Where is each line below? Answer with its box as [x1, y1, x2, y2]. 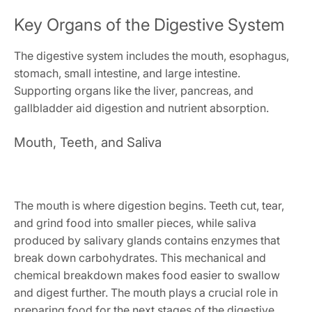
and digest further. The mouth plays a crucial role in [14, 285, 278, 299]
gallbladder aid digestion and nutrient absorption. [14, 100, 269, 115]
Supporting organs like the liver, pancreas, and [14, 83, 253, 97]
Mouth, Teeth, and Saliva [14, 134, 162, 150]
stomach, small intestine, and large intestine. [14, 65, 240, 80]
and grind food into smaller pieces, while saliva [14, 215, 256, 230]
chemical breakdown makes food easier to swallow [14, 267, 280, 282]
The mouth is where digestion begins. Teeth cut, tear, [14, 198, 284, 212]
